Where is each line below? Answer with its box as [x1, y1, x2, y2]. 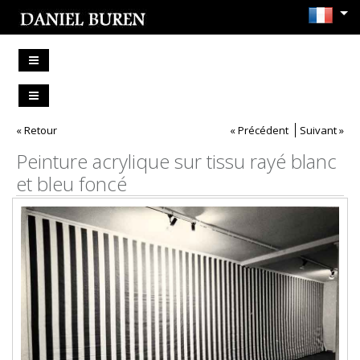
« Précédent [230, 123, 288, 137]
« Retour [16, 123, 57, 137]
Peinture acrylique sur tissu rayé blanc [16, 148, 337, 174]
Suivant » [300, 123, 344, 137]
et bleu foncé [16, 170, 127, 197]
